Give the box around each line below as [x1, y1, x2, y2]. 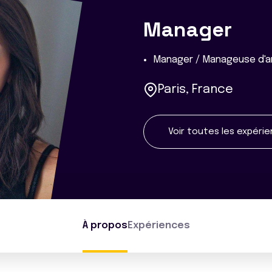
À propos [82, 220, 127, 231]
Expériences [127, 220, 190, 231]
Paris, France [158, 83, 233, 96]
